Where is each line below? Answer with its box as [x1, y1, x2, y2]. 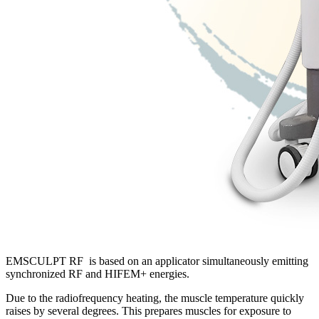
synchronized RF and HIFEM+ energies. [6, 267, 189, 280]
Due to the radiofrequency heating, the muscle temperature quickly [6, 291, 304, 304]
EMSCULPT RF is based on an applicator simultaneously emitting [6, 254, 308, 267]
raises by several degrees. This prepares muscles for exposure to [6, 304, 291, 317]
